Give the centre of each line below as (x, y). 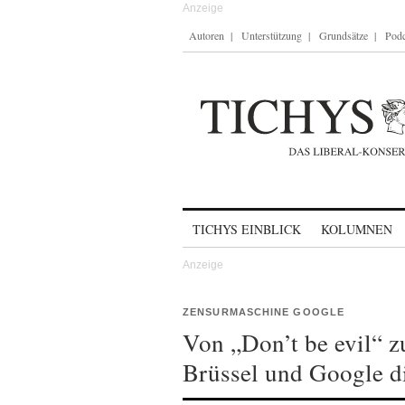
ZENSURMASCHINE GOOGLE (264, 312)
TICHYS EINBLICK (247, 229)
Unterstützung (272, 35)
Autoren (207, 35)
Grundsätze (344, 35)
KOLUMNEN (357, 229)
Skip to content (230, 221)
